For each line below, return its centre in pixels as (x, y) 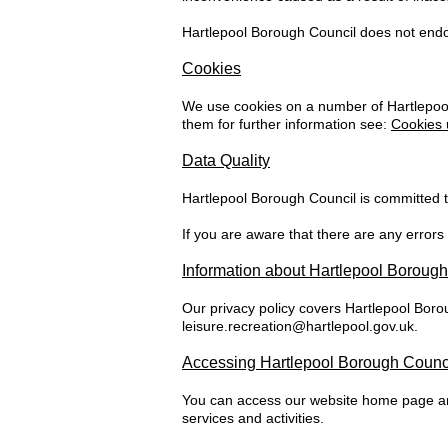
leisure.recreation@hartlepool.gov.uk (298, 326)
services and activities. (253, 418)
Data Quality (226, 160)
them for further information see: (286, 124)
